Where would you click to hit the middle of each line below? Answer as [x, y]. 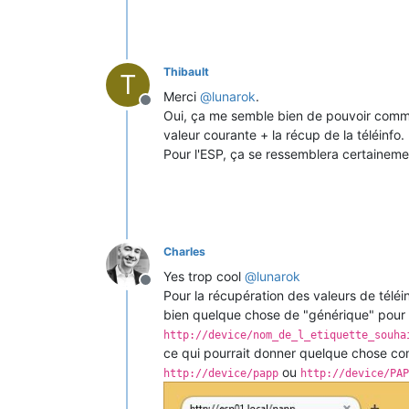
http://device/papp [221, 373]
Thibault [186, 71]
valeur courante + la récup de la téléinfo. [284, 134]
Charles [184, 251]
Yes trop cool [204, 276]
